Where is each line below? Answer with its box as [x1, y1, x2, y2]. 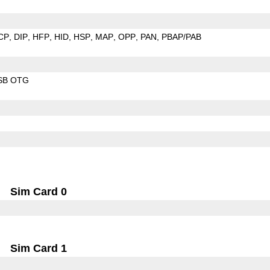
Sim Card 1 [10, 242, 67, 254]
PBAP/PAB [161, 31, 201, 42]
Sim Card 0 [10, 185, 67, 198]
